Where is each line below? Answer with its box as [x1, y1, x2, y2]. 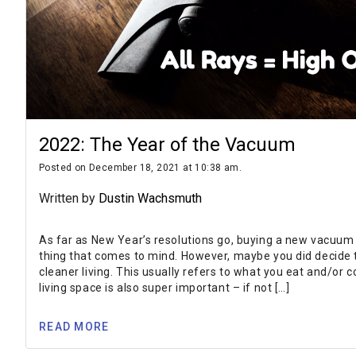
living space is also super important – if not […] [39, 281, 290, 294]
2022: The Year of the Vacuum [39, 133, 296, 156]
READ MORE [39, 320, 110, 334]
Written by [39, 190, 99, 206]
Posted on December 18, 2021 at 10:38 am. [39, 161, 242, 173]
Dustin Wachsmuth [99, 190, 202, 206]
